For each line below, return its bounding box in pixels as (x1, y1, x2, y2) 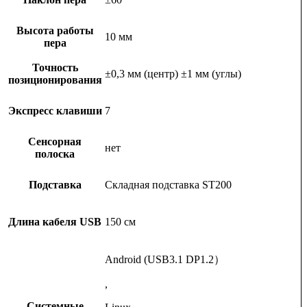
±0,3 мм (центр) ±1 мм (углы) (105, 68, 241, 80)
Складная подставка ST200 (105, 179, 232, 191)
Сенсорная (28, 136, 82, 148)
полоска (35, 148, 75, 160)
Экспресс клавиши (8, 105, 102, 117)
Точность (32, 62, 78, 74)
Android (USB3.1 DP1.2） (105, 254, 225, 266)
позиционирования (8, 74, 102, 86)
